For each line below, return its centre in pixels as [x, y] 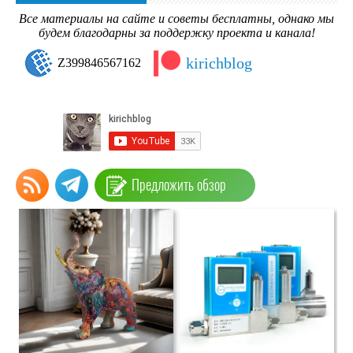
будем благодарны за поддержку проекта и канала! [176, 33]
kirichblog [219, 63]
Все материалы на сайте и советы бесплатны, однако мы [176, 19]
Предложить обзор [179, 185]
